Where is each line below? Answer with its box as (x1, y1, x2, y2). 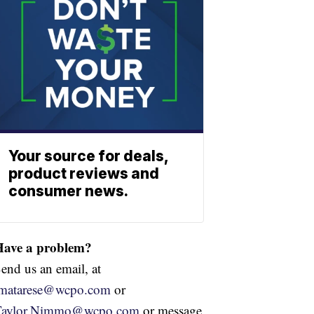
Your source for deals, (8, 146, 168, 165)
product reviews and (8, 164, 159, 182)
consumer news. (8, 182, 128, 200)
